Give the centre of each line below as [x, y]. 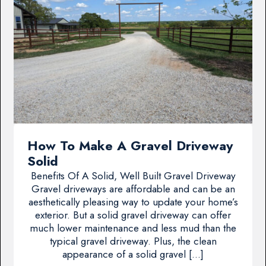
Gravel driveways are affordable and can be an [133, 189]
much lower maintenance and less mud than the [133, 228]
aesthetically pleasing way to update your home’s [133, 202]
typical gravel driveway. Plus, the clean [133, 241]
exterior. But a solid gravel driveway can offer [133, 215]
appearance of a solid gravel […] [133, 254]
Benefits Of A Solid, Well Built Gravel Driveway [133, 175]
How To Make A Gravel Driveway [130, 145]
